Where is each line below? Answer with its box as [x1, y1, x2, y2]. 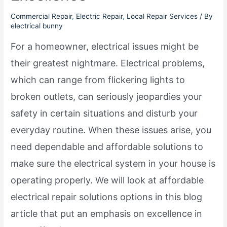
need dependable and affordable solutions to [11, 141, 204, 153]
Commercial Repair [11, 12, 72, 21]
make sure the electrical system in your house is [11, 158, 216, 169]
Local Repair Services [127, 12, 198, 21]
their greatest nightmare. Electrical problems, [11, 58, 205, 69]
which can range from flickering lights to [11, 74, 185, 86]
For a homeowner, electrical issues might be [11, 41, 199, 52]
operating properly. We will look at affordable [11, 175, 204, 186]
